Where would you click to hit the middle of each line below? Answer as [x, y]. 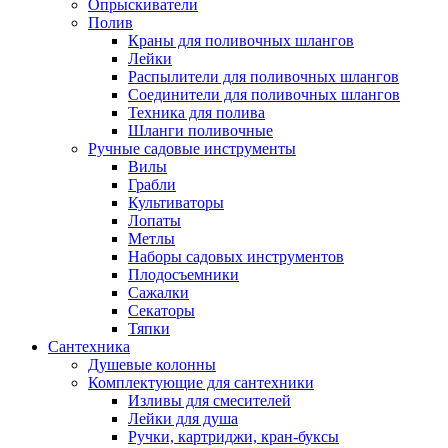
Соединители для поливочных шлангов [264, 94]
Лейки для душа [183, 418]
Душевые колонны [152, 364]
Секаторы [161, 310]
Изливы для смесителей [209, 400]
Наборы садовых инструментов [236, 256]
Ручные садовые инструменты [192, 148]
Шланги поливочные [200, 130]
